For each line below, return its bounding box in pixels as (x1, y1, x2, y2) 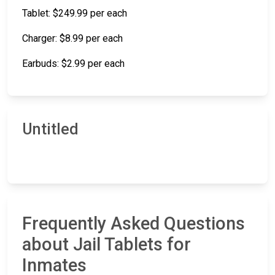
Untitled (22, 120, 79, 139)
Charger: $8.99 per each (22, 33, 123, 45)
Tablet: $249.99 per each (22, 7, 127, 20)
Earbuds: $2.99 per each (22, 58, 125, 70)
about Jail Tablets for (22, 234, 191, 255)
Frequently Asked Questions (22, 213, 245, 234)
